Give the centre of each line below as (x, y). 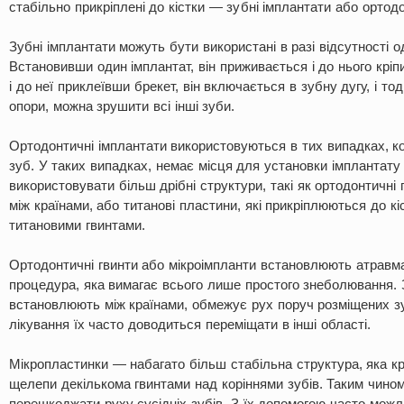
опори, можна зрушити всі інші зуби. (122, 106)
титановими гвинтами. (77, 225)
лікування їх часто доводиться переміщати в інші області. (190, 324)
